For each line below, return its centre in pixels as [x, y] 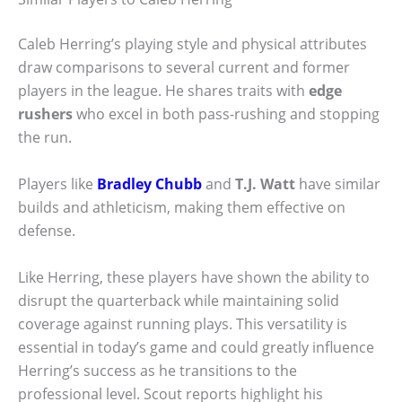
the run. [45, 138]
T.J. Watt [265, 184]
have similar [338, 184]
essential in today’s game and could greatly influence [196, 347]
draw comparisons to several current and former [184, 68]
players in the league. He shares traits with [163, 91]
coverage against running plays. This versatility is [183, 323]
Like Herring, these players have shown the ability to [194, 277]
